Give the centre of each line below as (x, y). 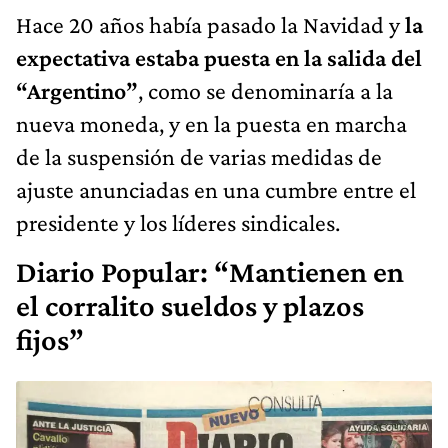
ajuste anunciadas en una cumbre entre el (216, 189)
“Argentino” (77, 90)
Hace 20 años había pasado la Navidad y (208, 24)
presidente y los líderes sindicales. (178, 222)
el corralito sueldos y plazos (190, 305)
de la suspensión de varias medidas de (199, 156)
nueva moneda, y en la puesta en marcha (211, 123)
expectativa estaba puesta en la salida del (219, 57)
